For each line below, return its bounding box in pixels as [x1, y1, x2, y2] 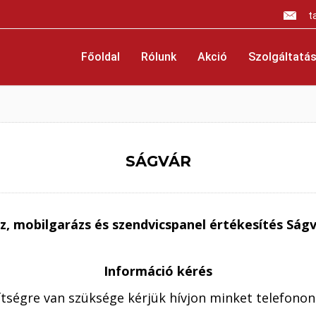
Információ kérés [104, 262, 212, 279]
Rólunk [141, 50, 176, 63]
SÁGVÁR [125, 152, 191, 170]
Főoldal [81, 50, 120, 63]
